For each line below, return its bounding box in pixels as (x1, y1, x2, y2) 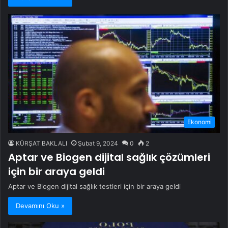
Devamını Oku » (16, 202, 65, 210)
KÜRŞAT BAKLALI (16, 139, 67, 148)
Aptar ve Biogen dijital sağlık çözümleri (8, 150, 210, 165)
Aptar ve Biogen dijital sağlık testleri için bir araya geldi (8, 182, 181, 191)
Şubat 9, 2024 (78, 139, 118, 148)
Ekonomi (187, 118, 212, 126)
